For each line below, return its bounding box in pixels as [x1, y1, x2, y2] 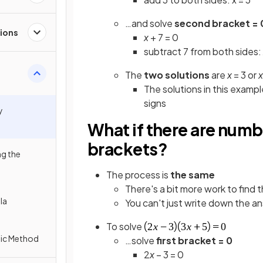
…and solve [125, 17, 174, 29]
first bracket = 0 [156, 234, 232, 247]
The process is [106, 168, 170, 181]
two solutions [144, 69, 210, 81]
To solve [106, 220, 144, 232]
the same [170, 168, 215, 181]
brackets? [87, 139, 167, 159]
